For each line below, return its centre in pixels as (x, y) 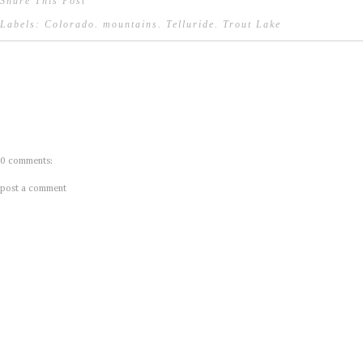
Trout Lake (252, 25)
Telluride (190, 25)
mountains (130, 25)
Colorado (70, 25)
